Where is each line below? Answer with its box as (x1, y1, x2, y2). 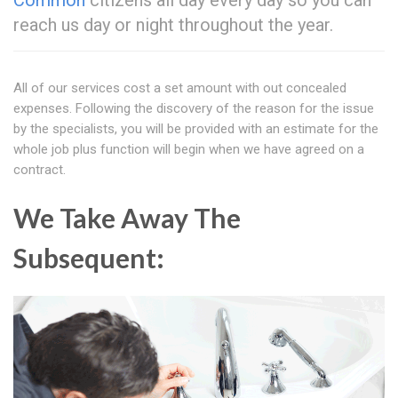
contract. (13, 162, 66, 179)
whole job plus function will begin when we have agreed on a (13, 141, 364, 158)
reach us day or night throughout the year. (13, 14, 333, 36)
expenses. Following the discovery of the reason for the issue (13, 100, 374, 117)
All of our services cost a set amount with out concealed (13, 80, 346, 97)
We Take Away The (13, 202, 241, 235)
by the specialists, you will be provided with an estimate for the (13, 121, 378, 138)
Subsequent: (13, 242, 164, 275)
